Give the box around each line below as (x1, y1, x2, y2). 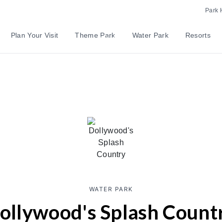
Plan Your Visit (10, 31, 58, 39)
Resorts (185, 31, 211, 39)
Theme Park (75, 31, 115, 39)
